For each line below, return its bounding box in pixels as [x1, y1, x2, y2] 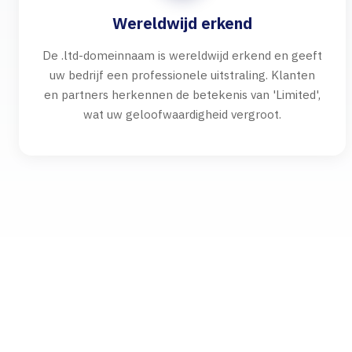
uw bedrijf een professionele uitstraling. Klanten [49, 67, 315, 82]
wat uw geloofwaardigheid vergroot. [83, 106, 281, 122]
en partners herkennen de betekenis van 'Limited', [44, 86, 321, 102]
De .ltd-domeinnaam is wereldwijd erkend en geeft [42, 47, 322, 63]
